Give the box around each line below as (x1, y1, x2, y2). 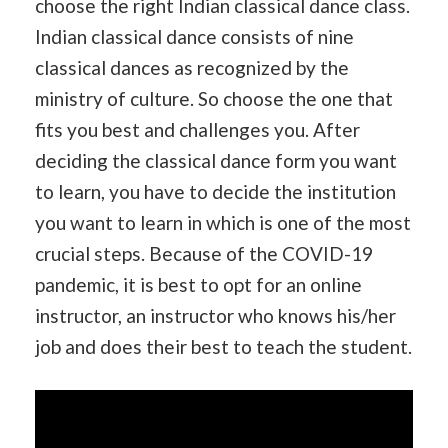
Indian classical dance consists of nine (35, 24, 354, 48)
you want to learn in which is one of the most (35, 210, 411, 234)
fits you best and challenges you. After (35, 117, 360, 141)
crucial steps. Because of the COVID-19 (35, 241, 373, 265)
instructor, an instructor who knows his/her (35, 303, 396, 327)
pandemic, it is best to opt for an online (35, 272, 362, 296)
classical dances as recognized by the (35, 55, 349, 79)
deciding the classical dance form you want (35, 148, 397, 172)
